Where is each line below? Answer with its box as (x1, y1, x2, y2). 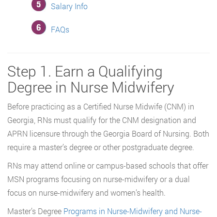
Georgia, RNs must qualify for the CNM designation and (7, 114, 196, 125)
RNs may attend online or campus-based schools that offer (7, 160, 208, 170)
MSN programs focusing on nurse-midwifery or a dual (7, 173, 190, 184)
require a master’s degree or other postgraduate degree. (7, 141, 194, 152)
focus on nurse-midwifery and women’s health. (7, 187, 166, 198)
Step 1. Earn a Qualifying (7, 61, 163, 80)
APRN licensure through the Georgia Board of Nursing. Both (7, 128, 209, 139)
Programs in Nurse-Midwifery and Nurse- (63, 205, 202, 216)
